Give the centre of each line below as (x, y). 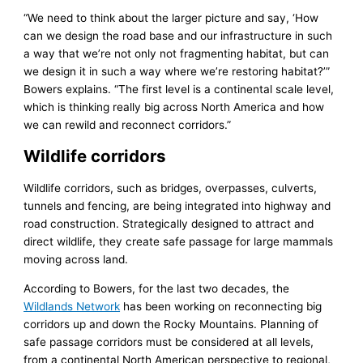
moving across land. (76, 260)
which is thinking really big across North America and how (174, 107)
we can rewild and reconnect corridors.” (128, 125)
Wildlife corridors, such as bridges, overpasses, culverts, (171, 188)
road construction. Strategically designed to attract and (169, 224)
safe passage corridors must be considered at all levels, (169, 342)
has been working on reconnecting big (221, 307)
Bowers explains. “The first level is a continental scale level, (179, 90)
